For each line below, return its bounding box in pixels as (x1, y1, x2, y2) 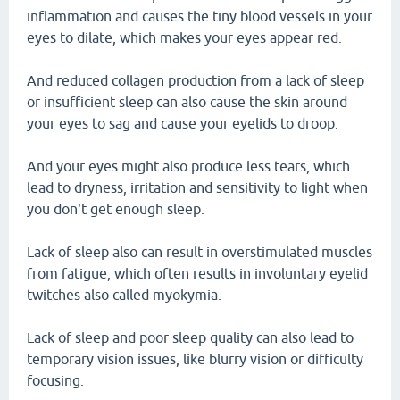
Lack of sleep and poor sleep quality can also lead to (27, 329, 354, 346)
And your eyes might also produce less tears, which (27, 158, 350, 174)
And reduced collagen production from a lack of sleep (27, 72, 364, 88)
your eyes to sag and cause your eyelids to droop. (27, 115, 338, 131)
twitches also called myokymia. (27, 287, 221, 303)
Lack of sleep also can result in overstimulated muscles (27, 244, 372, 260)
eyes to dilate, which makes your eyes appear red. (27, 29, 342, 46)
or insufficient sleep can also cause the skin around (27, 94, 347, 110)
